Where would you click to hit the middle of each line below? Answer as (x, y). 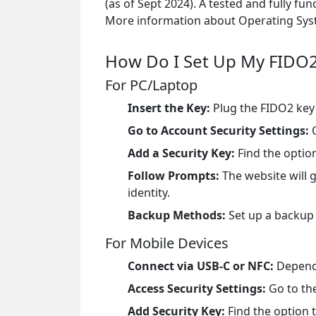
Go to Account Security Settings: (218, 130)
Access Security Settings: (197, 288)
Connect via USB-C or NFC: (201, 266)
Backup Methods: (177, 215)
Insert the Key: (169, 108)
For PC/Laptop (151, 85)
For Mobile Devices (167, 243)
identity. (149, 192)
